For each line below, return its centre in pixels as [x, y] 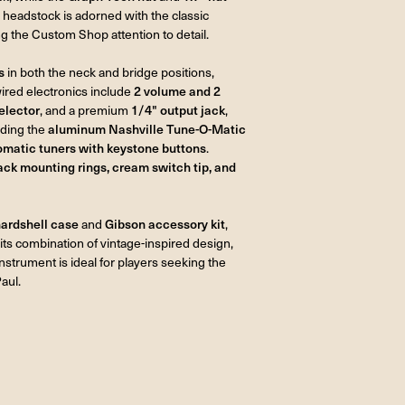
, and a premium [85, 109]
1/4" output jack [178, 109]
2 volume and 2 [177, 90]
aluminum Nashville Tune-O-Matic [147, 128]
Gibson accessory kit [165, 223]
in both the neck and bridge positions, [109, 71]
